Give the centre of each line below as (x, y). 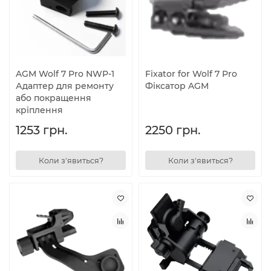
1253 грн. (41, 130)
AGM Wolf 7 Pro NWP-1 (65, 74)
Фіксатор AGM (177, 86)
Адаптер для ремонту (65, 86)
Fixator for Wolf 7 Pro (191, 74)
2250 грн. (173, 130)
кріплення (39, 110)
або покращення (54, 98)
